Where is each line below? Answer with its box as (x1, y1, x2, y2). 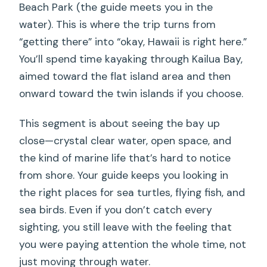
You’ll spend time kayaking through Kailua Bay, (19, 52, 243, 66)
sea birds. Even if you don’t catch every (19, 203, 213, 216)
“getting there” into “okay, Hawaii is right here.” (19, 35, 247, 48)
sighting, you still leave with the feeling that (19, 220, 232, 234)
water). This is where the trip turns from (19, 17, 216, 31)
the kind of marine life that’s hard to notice (19, 151, 231, 164)
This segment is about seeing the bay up (19, 116, 221, 130)
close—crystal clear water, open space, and (19, 133, 232, 147)
